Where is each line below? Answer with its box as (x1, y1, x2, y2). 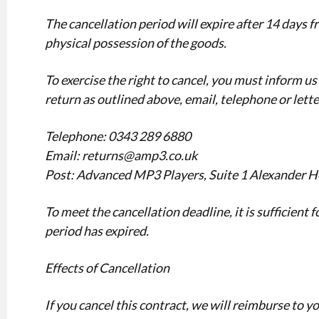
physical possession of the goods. (44, 35, 226, 51)
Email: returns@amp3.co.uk (44, 147, 197, 163)
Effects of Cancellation (44, 260, 169, 276)
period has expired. (44, 223, 149, 239)
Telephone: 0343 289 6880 (44, 128, 191, 144)
